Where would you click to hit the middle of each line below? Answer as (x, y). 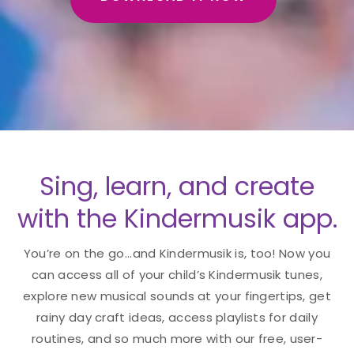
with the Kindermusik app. (177, 218)
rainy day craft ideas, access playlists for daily (177, 317)
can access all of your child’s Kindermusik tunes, (177, 275)
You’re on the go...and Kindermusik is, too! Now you (177, 253)
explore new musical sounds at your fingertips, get (177, 296)
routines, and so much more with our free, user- (177, 339)
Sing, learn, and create (177, 186)
